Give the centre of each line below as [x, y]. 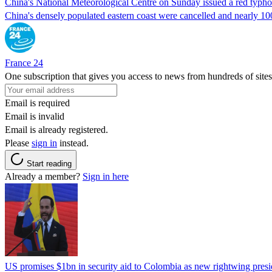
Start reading [49, 163]
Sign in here [106, 176]
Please [18, 143]
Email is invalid [35, 116]
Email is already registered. [56, 129]
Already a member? [44, 176]
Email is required [37, 103]
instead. [73, 143]
